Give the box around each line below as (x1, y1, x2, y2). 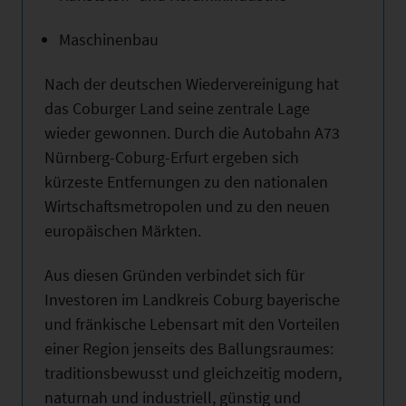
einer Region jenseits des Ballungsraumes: (44, 337, 333, 359)
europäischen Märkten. (44, 219, 201, 241)
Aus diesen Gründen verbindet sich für (44, 264, 304, 285)
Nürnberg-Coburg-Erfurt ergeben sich (44, 146, 299, 168)
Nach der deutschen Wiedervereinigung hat (44, 72, 339, 94)
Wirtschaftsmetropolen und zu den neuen (44, 195, 330, 217)
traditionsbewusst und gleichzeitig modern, (44, 362, 342, 383)
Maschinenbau (59, 28, 159, 50)
